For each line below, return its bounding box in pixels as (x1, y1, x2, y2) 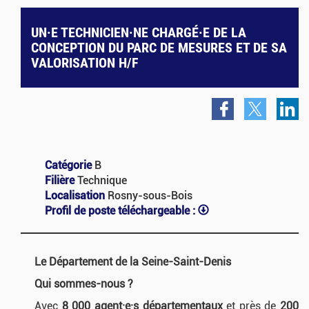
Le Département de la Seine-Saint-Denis (34, 255, 231, 268)
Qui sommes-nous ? (34, 277, 133, 290)
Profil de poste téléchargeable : (45, 204, 198, 217)
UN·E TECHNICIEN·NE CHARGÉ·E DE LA (31, 24, 246, 41)
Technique (77, 174, 127, 187)
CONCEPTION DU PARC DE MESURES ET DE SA (31, 39, 287, 56)
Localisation (45, 189, 108, 202)
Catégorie (45, 159, 94, 172)
